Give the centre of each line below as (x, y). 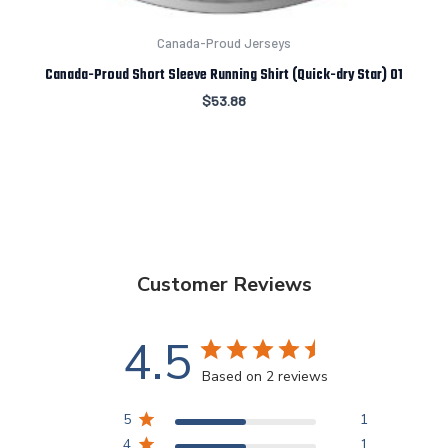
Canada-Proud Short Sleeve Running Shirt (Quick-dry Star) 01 (224, 74)
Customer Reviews (224, 284)
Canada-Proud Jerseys (224, 43)
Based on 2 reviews (265, 376)
